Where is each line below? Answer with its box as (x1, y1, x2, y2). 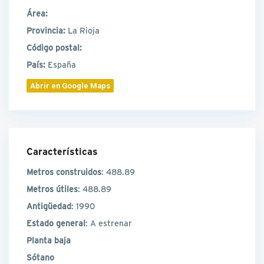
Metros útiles (27, 183, 78, 195)
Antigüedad (27, 200, 72, 212)
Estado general (27, 217, 86, 229)
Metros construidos (27, 166, 102, 178)
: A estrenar (85, 217, 133, 229)
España (45, 59, 77, 71)
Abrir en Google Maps (30, 81, 111, 91)
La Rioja (65, 25, 100, 37)
